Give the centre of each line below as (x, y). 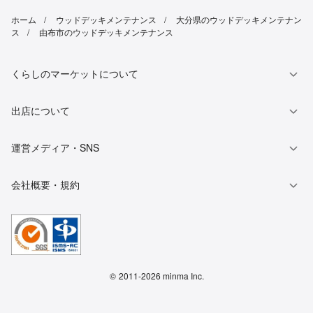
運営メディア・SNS (55, 148)
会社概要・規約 (45, 185)
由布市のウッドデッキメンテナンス (106, 32)
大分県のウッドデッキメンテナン (239, 20)
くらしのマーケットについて (75, 74)
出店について (41, 111)
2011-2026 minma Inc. (161, 276)
